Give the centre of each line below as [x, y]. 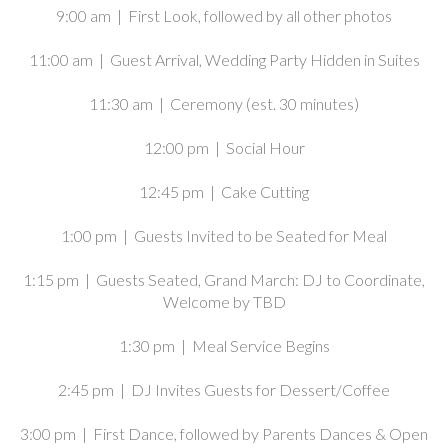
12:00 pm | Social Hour [224, 147]
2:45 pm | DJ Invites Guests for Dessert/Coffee [224, 389]
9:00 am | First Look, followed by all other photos [224, 15]
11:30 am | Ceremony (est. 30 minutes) [224, 103]
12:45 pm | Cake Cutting [224, 191]
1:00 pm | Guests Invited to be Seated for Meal [224, 235]
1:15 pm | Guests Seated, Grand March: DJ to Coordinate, [224, 279]
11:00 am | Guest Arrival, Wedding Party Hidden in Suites [224, 59]
